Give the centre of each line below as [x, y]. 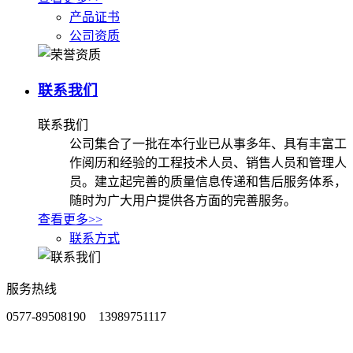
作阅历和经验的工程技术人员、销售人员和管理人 [208, 162]
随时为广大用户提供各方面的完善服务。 [183, 200]
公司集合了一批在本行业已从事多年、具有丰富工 [208, 143]
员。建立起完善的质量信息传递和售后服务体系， [208, 181]
